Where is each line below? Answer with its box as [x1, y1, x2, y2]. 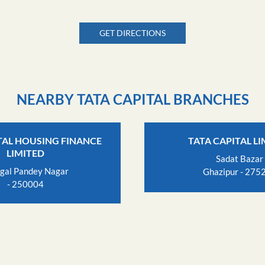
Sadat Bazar [216, 153, 263, 164]
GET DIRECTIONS [99, 27, 166, 38]
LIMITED [7, 147, 44, 159]
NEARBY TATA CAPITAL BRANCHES [16, 90, 249, 108]
